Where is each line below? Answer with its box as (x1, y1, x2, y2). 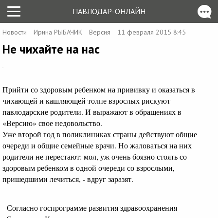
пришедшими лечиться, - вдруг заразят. (2, 173, 133, 184)
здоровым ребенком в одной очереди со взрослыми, (2, 162, 175, 173)
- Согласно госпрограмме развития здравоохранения (2, 202, 177, 213)
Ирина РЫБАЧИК (34, 28, 82, 36)
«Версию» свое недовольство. (2, 117, 102, 128)
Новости (2, 28, 27, 36)
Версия (89, 28, 110, 36)
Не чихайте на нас (2, 41, 100, 57)
